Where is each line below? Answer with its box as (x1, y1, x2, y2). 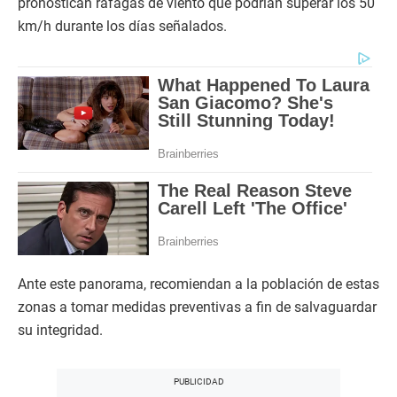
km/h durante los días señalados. (18, 18, 227, 35)
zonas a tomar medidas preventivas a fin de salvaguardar (18, 299, 377, 316)
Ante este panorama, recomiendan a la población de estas (18, 276, 379, 293)
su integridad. (18, 322, 103, 339)
